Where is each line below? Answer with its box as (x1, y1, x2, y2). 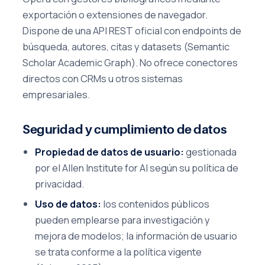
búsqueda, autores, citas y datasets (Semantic (22, 40, 230, 54)
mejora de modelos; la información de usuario (35, 229, 238, 243)
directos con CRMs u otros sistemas (22, 72, 183, 86)
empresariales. (22, 88, 90, 102)
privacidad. (35, 177, 85, 191)
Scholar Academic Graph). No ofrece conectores (22, 56, 238, 70)
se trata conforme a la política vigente (35, 245, 202, 259)
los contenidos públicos (101, 197, 210, 211)
